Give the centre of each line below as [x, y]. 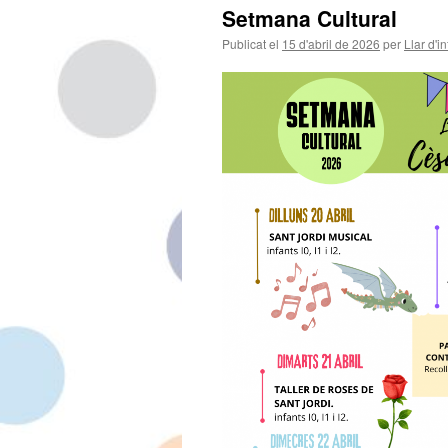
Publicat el [250, 43]
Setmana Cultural [309, 18]
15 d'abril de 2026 [331, 43]
